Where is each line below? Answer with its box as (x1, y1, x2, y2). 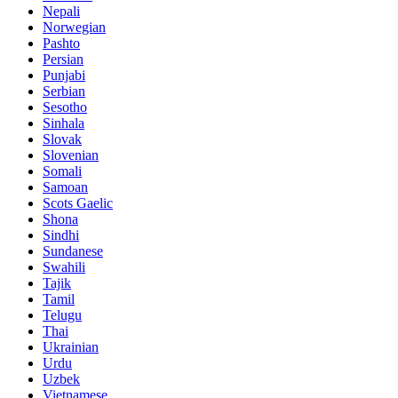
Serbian (43, 84, 85, 99)
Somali (43, 163, 82, 179)
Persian (43, 52, 84, 68)
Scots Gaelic (43, 195, 113, 211)
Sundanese (43, 243, 103, 259)
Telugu (43, 307, 82, 323)
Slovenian (43, 147, 99, 163)
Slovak (43, 131, 82, 147)
